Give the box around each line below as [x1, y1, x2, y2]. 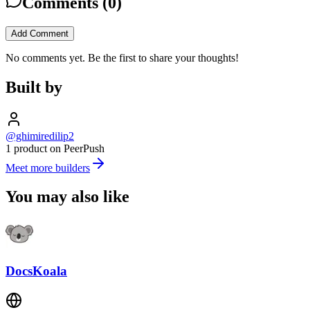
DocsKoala [6, 264, 67, 279]
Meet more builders [6, 161, 90, 174]
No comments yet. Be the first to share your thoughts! [6, 51, 239, 64]
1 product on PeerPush [6, 142, 104, 154]
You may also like [6, 188, 129, 206]
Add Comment [11, 28, 69, 39]
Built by [6, 77, 62, 96]
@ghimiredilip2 [6, 129, 74, 142]
